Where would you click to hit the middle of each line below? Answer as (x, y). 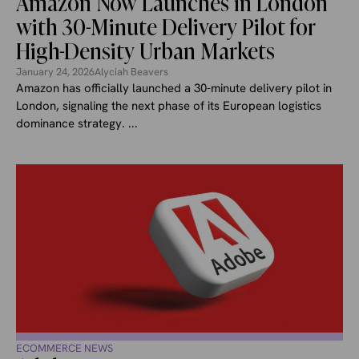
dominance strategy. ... (77, 123)
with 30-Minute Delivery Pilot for (166, 27)
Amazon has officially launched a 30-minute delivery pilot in (174, 88)
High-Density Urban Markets (145, 51)
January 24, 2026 (55, 71)
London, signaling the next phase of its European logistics (169, 105)
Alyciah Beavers (131, 71)
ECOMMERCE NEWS (65, 348)
